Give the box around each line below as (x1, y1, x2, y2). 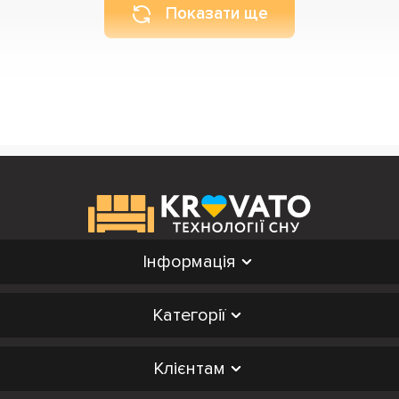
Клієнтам (152, 358, 225, 379)
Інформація (142, 251, 236, 273)
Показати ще (166, 4, 268, 24)
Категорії (152, 305, 225, 326)
